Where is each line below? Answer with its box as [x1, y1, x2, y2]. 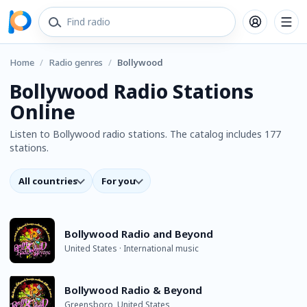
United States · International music [64, 243, 199, 254]
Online [10, 99, 75, 125]
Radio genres [49, 56, 103, 69]
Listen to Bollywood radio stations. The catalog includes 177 [10, 127, 281, 140]
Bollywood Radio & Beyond [64, 283, 202, 297]
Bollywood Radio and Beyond [64, 227, 213, 241]
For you [101, 175, 136, 187]
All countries [19, 175, 77, 187]
